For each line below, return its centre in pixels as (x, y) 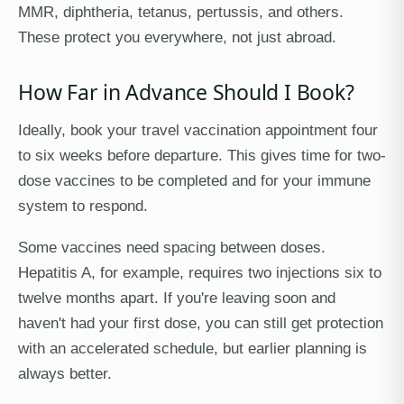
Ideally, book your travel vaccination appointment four (198, 130)
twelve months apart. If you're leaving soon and (177, 298)
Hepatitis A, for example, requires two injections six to (200, 272)
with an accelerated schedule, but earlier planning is (193, 348)
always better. (65, 373)
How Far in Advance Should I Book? (186, 92)
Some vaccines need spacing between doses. (172, 247)
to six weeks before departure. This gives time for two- (202, 155)
